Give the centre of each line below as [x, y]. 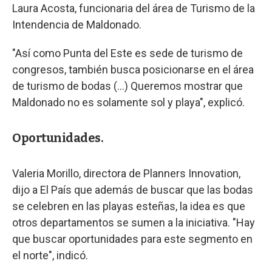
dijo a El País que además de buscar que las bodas [133, 189]
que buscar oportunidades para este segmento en [132, 239]
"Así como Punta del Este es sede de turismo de [127, 53]
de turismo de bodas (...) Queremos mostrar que [127, 86]
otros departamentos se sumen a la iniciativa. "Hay [134, 222]
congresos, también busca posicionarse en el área [133, 69]
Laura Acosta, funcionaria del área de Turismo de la [134, 8]
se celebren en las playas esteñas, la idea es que [129, 206]
